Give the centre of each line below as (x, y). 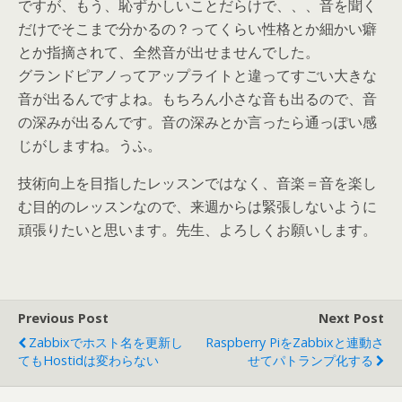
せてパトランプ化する (310, 360)
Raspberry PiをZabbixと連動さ (295, 342)
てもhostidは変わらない (88, 360)
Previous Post (63, 318)
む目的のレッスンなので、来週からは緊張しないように (197, 206)
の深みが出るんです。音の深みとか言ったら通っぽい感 (197, 122)
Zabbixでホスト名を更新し (106, 342)
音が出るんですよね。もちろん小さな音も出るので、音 (197, 99)
